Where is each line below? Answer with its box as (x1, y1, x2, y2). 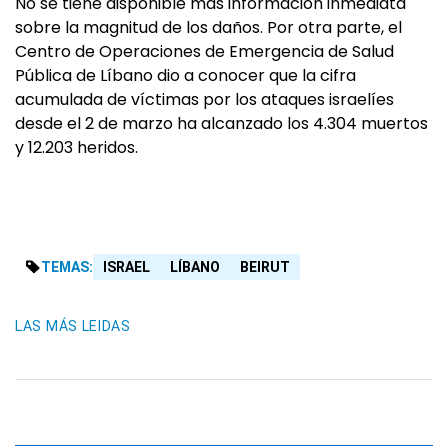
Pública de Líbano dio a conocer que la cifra (15, 64, 356, 88)
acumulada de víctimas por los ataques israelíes (15, 88, 394, 112)
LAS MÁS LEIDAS (15, 318, 131, 335)
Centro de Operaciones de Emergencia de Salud (15, 40, 394, 64)
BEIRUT (240, 259, 290, 276)
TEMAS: (41, 259, 93, 276)
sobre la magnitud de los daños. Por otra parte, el (15, 16, 402, 40)
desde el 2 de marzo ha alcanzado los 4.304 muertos (15, 112, 428, 136)
